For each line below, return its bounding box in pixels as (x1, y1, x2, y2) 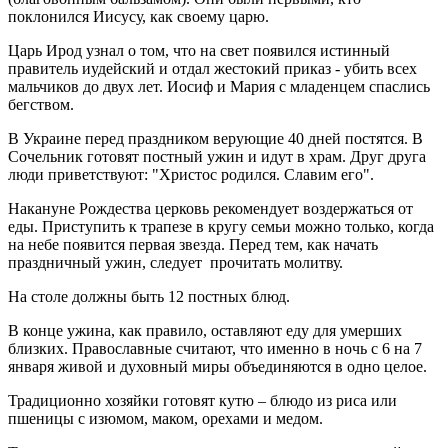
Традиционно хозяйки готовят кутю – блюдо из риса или (8, 391, 397, 409)
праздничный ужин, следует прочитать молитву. (8, 253, 343, 271)
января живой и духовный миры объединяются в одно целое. (8, 357, 427, 375)
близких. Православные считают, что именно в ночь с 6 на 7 (8, 339, 422, 357)
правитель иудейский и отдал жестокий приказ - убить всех (8, 59, 417, 77)
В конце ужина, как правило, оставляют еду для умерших (8, 321, 402, 339)
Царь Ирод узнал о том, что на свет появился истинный (8, 41, 390, 59)
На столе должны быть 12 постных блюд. (8, 287, 290, 305)
